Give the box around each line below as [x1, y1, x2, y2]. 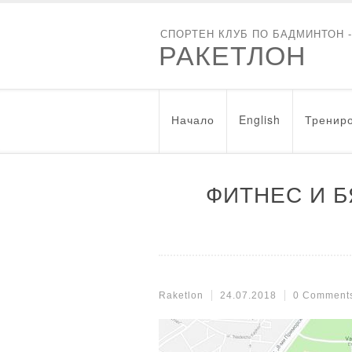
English [239, 112, 280, 127]
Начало [171, 112, 214, 127]
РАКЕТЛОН [159, 41, 306, 71]
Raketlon [159, 290, 203, 301]
